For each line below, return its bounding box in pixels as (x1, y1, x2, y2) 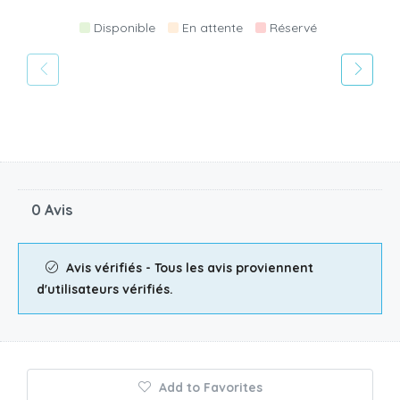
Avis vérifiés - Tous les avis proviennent (62, 259, 313, 276)
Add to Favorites (154, 379, 262, 396)
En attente (181, 20, 243, 37)
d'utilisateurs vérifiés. (37, 280, 173, 297)
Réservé (269, 20, 317, 37)
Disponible (93, 20, 155, 37)
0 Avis (31, 200, 72, 219)
